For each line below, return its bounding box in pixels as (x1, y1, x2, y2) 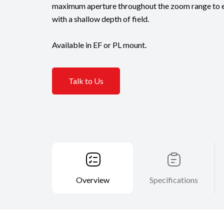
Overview (76, 175, 110, 185)
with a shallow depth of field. (52, 13, 149, 23)
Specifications (149, 175, 198, 185)
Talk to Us (68, 76, 103, 86)
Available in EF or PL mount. (52, 39, 146, 49)
